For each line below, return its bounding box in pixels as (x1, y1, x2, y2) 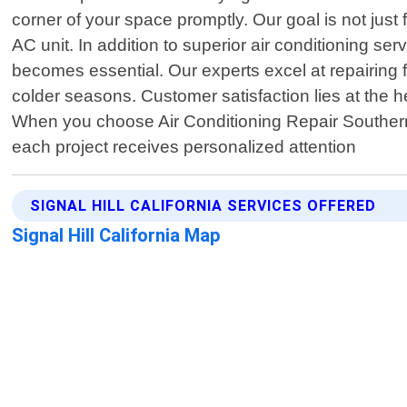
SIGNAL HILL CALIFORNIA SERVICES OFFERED (30, 197, 377, 215)
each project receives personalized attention (12, 137, 357, 157)
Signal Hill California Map (12, 224, 222, 247)
